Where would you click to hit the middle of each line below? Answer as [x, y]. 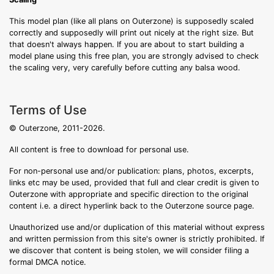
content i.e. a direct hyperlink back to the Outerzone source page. [132, 206]
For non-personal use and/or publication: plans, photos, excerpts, [131, 171]
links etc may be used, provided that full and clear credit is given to [134, 183]
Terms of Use [48, 110]
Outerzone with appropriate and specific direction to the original [129, 194]
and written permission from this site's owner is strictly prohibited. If [137, 239]
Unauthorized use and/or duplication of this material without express [137, 227]
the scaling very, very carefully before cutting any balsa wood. [125, 68]
